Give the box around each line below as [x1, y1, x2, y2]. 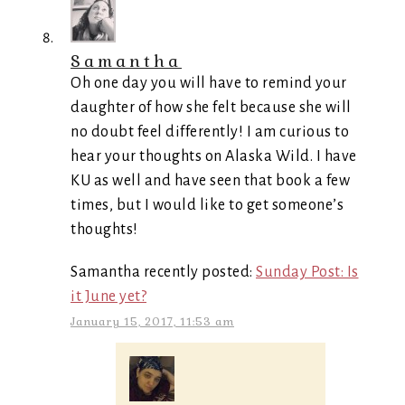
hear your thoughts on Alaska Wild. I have [71, 148, 357, 165]
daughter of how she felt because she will [71, 99, 352, 116]
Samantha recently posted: [71, 264, 256, 280]
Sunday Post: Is [256, 264, 359, 280]
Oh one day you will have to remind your [71, 75, 347, 91]
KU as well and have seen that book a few [71, 173, 350, 189]
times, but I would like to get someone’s [71, 197, 344, 213]
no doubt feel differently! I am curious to [71, 124, 349, 140]
